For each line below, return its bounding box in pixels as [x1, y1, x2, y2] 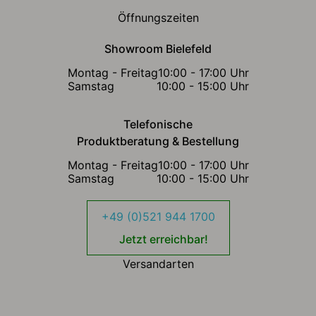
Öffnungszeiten [117, 11, 199, 25]
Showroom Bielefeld [104, 42, 212, 56]
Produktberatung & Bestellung [77, 134, 239, 149]
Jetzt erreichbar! [119, 232, 208, 247]
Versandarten [122, 257, 194, 272]
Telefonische [123, 117, 193, 132]
